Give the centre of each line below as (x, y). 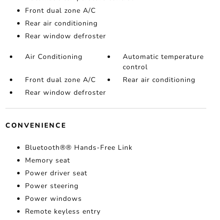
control (136, 67)
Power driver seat (56, 173)
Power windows (53, 199)
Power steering (52, 186)
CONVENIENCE (36, 125)
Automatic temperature (164, 57)
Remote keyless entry (63, 211)
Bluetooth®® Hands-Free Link (79, 148)
